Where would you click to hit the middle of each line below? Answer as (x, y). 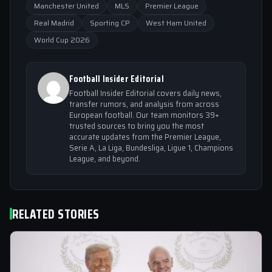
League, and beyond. (105, 158)
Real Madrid (54, 22)
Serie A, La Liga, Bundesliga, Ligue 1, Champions (151, 148)
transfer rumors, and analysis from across (144, 104)
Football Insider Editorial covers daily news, (145, 93)
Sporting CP (110, 22)
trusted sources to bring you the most (137, 126)
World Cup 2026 (62, 39)
